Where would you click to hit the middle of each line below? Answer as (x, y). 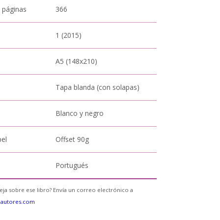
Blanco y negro (80, 113)
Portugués (72, 165)
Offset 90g (72, 139)
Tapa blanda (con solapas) (98, 87)
